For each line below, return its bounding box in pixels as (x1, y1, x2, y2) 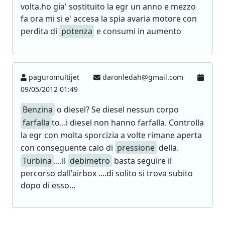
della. (157, 142, 179, 153)
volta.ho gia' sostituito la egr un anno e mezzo (21, 1, 196, 12)
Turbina (23, 155, 52, 166)
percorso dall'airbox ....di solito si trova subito (21, 168, 193, 179)
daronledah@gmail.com (100, 72, 186, 82)
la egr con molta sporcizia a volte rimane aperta (21, 130, 202, 141)
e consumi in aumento (94, 26, 181, 37)
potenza (61, 26, 92, 37)
